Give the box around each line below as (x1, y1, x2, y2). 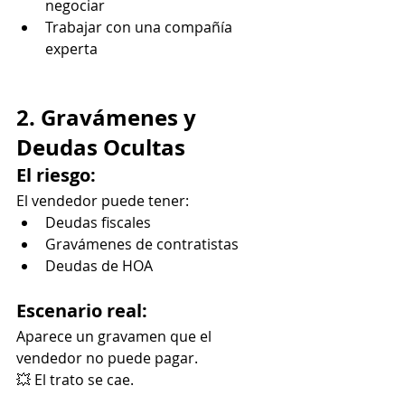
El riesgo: (16, 162, 96, 187)
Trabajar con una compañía (45, 16, 236, 37)
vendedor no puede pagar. (16, 347, 198, 368)
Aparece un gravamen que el (16, 325, 215, 346)
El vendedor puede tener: (16, 190, 189, 211)
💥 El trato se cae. (16, 369, 134, 390)
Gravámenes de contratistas (45, 233, 239, 254)
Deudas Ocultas (16, 131, 185, 163)
